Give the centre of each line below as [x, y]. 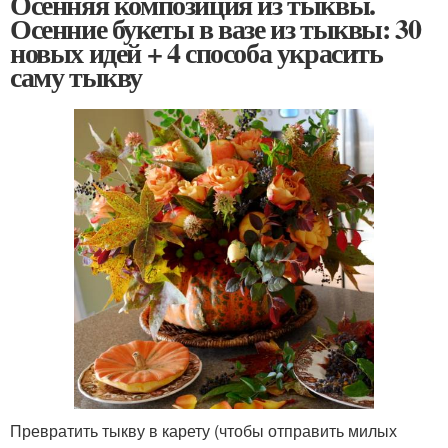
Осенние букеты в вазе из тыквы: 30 [215, 29]
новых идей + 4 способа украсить [196, 53]
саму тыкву [76, 77]
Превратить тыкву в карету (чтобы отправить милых [203, 431]
